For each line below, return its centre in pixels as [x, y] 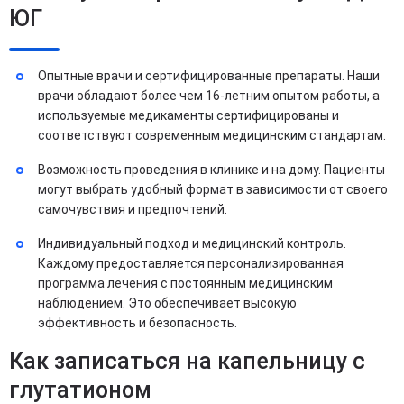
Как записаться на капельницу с [187, 361]
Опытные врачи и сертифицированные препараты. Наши [209, 76]
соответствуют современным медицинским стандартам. [212, 135]
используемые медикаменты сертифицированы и [188, 115]
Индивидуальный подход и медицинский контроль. [192, 243]
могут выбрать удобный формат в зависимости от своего [213, 189]
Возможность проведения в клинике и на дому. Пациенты [211, 170]
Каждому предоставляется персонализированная [191, 263]
